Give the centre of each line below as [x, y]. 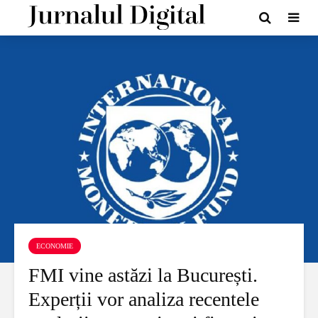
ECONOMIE [55, 246]
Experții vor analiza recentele [144, 299]
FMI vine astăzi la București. [143, 275]
